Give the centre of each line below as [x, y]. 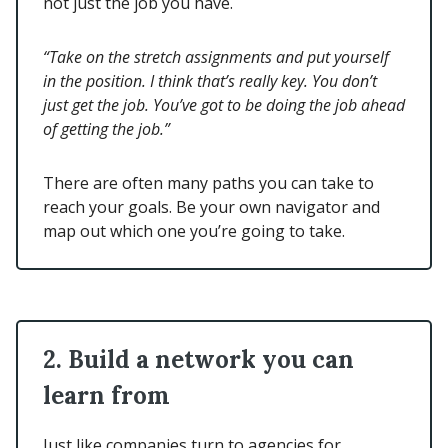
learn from [106, 396]
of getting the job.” [106, 129]
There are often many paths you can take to [208, 183]
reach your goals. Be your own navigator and [211, 207]
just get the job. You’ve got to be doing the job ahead [224, 105]
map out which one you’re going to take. [198, 231]
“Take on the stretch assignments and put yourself [216, 57]
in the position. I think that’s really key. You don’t [210, 81]
